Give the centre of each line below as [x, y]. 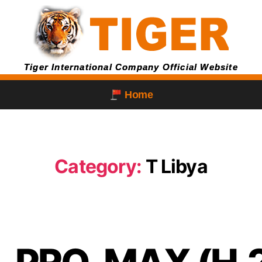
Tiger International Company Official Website [131, 67]
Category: [98, 167]
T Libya [176, 167]
